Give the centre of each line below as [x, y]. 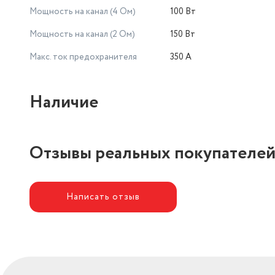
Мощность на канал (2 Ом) [82, 34]
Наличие [64, 103]
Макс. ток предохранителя [83, 57]
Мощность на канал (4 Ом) [83, 12]
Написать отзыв [103, 197]
